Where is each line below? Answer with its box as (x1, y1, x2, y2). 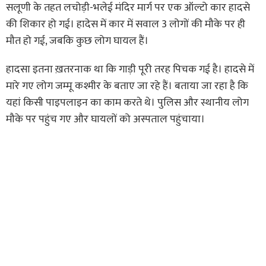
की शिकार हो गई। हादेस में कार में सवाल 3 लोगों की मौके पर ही (6, 15, 245, 33)
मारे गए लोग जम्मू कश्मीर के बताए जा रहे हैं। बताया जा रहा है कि (6, 77, 248, 95)
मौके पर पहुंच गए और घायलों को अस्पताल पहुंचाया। (6, 110, 205, 128)
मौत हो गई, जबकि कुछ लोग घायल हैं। (6, 31, 148, 50)
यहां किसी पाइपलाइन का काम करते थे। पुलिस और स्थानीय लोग (6, 93, 249, 112)
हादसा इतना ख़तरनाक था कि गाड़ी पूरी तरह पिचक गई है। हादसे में (6, 60, 254, 78)
